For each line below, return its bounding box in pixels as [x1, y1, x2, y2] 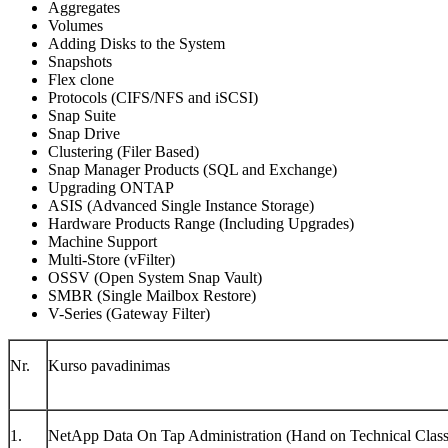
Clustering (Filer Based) [48, 143, 199, 160]
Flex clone [48, 71, 114, 88]
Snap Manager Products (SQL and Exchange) [48, 161, 337, 178]
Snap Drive [48, 125, 120, 142]
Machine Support [48, 233, 157, 250]
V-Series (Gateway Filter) [48, 305, 210, 322]
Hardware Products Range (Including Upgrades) [48, 215, 354, 232]
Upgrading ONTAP [48, 179, 174, 196]
